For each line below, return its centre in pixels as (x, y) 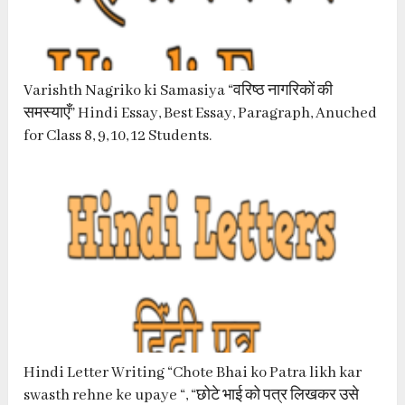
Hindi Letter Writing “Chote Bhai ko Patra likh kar (193, 373)
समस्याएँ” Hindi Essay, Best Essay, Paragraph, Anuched (201, 114)
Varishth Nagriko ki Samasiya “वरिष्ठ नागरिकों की (179, 91)
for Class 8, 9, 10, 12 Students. (118, 137)
